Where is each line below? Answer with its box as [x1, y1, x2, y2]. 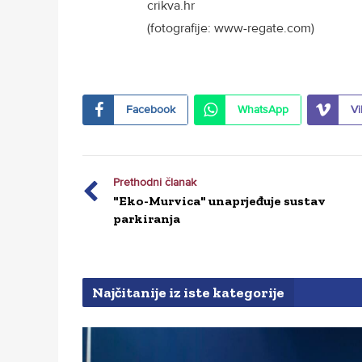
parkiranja [113, 210, 180, 226]
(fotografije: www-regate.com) [147, 19, 314, 36]
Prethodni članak [113, 175, 196, 189]
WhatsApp [238, 102, 288, 116]
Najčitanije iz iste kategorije [92, 283, 284, 301]
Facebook [126, 102, 175, 116]
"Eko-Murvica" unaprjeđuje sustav [113, 192, 326, 208]
